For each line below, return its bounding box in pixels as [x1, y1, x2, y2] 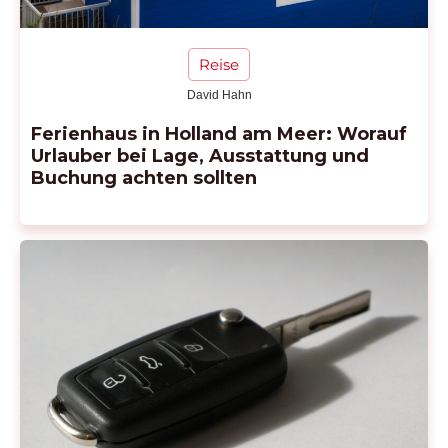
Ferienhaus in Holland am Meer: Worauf [31, 122, 407, 145]
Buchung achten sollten [31, 166, 257, 189]
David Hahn [186, 87, 252, 102]
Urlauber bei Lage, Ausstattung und [31, 144, 369, 167]
